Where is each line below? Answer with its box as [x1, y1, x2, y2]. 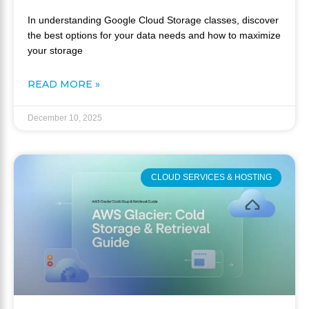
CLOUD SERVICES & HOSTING [150, 172, 272, 183]
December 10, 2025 [28, 113, 102, 123]
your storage [28, 45, 83, 57]
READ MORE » [28, 78, 100, 91]
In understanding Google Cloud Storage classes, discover [28, 14, 279, 26]
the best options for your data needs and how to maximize [28, 30, 281, 41]
